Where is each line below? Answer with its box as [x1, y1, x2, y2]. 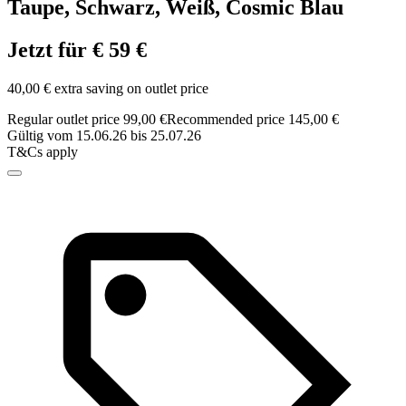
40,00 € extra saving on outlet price [7, 81, 208, 97]
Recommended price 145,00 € [167, 111, 339, 128]
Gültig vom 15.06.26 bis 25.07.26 [7, 128, 201, 144]
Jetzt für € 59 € [7, 38, 147, 63]
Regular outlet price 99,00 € [7, 111, 167, 128]
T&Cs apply [7, 144, 78, 160]
